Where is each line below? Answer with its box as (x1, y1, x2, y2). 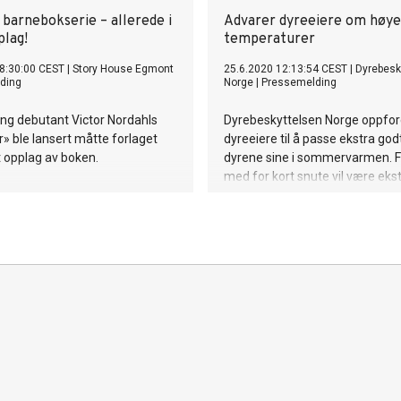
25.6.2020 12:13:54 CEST (224, 63, 347, 75)
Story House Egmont (73, 63, 174, 75)
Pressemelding (261, 76, 337, 89)
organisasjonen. (224, 207, 313, 221)
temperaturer (224, 30, 315, 48)
